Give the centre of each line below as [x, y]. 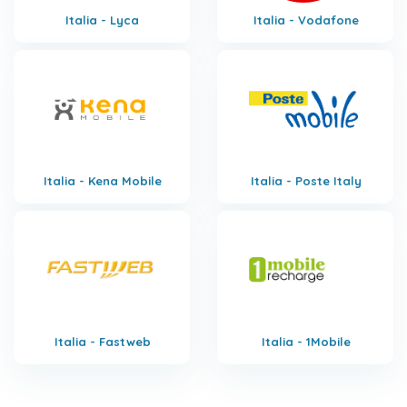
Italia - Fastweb [102, 341]
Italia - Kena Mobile [102, 180]
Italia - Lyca [102, 20]
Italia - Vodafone [306, 20]
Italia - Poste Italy [306, 180]
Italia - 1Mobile [306, 341]
